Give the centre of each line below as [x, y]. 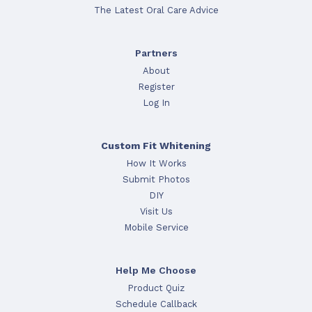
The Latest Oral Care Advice [156, 10]
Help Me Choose [156, 270]
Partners [156, 53]
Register [156, 86]
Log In [156, 102]
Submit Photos [156, 179]
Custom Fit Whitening [156, 145]
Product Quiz [156, 288]
